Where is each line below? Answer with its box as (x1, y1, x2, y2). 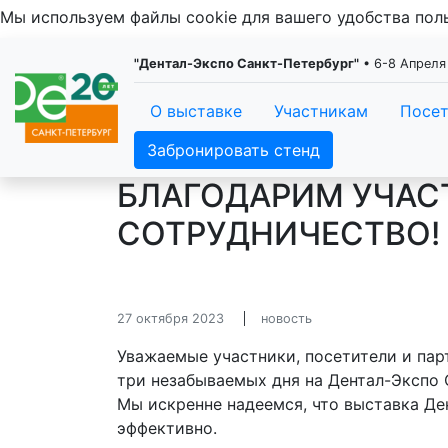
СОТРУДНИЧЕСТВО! (117, 214, 440, 253)
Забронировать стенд (147, 140, 320, 160)
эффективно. (117, 418, 217, 438)
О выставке (150, 101, 242, 121)
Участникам (274, 101, 368, 121)
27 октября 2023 (117, 311, 224, 326)
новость (261, 311, 312, 326)
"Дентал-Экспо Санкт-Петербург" (134, 56, 359, 71)
